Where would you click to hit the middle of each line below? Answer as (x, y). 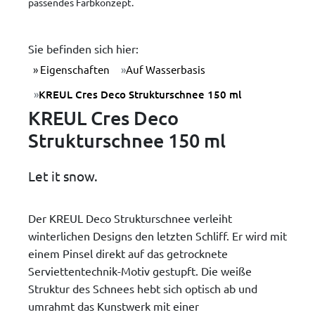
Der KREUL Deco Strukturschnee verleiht (130, 218)
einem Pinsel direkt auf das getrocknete (128, 253)
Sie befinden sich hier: (83, 48)
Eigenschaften (74, 70)
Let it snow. (63, 176)
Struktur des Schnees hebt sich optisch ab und (143, 288)
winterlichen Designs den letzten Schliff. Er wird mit (157, 235)
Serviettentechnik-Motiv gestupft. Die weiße (140, 270)
